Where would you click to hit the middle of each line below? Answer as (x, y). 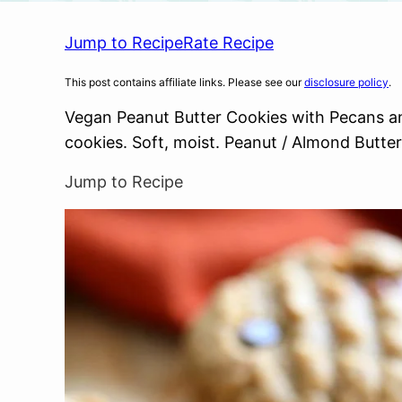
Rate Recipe (228, 43)
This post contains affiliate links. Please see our (184, 82)
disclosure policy (346, 82)
